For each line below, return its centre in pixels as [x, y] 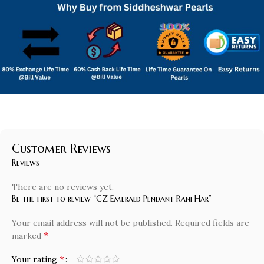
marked [28, 236]
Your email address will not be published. [92, 223]
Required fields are [212, 223]
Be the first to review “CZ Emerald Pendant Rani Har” [112, 199]
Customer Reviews [61, 149]
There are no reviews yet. [63, 187]
